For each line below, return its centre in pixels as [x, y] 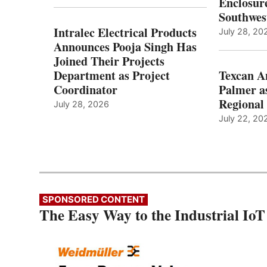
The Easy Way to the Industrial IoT [152, 215]
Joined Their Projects [109, 61]
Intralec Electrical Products [125, 33]
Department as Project [112, 76]
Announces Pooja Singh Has [125, 47]
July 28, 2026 [81, 104]
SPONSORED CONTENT [94, 200]
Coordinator [86, 90]
